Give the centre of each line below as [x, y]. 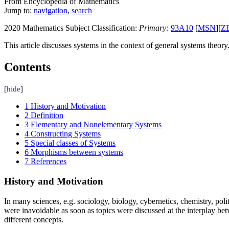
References [49, 162]
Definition [47, 116]
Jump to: [19, 11]
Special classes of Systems [73, 143]
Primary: [154, 28]
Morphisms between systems [77, 152]
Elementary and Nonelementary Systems [96, 125]
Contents [27, 67]
